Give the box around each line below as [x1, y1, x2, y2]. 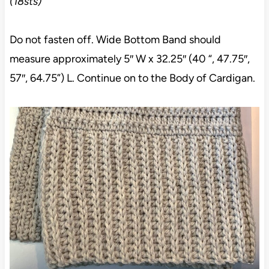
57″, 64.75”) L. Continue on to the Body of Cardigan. [9, 71, 255, 85]
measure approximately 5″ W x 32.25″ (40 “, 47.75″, [9, 52, 250, 66]
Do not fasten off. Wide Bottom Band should [9, 33, 221, 47]
